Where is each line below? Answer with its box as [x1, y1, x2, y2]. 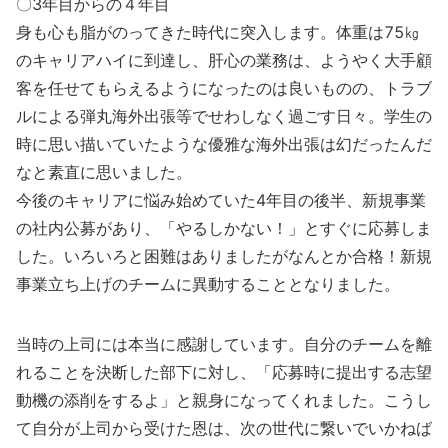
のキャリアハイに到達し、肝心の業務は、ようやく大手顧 [16, 50, 432, 70]
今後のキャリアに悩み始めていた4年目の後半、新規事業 [16, 190, 426, 210]
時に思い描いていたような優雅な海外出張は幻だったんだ [16, 134, 432, 154]
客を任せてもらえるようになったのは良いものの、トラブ [16, 78, 432, 98]
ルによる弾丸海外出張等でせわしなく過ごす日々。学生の [16, 106, 432, 126]
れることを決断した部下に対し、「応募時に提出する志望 [16, 362, 432, 382]
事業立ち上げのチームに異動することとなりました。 [16, 274, 400, 294]
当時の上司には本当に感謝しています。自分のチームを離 [16, 334, 432, 354]
